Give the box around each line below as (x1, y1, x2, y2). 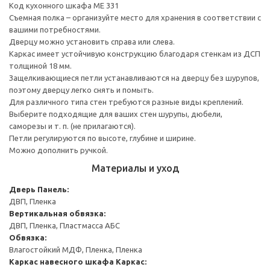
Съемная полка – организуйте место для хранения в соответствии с (9, 13, 261, 22)
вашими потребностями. (9, 25, 101, 34)
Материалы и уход (91, 162, 179, 174)
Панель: (37, 184, 69, 193)
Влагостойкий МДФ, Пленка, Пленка (9, 245, 142, 254)
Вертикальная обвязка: (9, 209, 105, 218)
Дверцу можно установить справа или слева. (9, 37, 175, 46)
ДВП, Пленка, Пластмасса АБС (9, 221, 120, 230)
